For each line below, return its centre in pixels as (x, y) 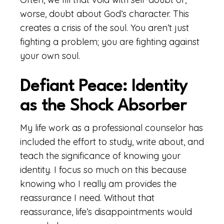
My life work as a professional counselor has (111, 128)
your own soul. (50, 56)
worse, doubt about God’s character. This (104, 14)
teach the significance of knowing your (100, 156)
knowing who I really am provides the (98, 184)
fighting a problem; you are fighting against (110, 42)
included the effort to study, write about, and (112, 142)
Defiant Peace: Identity (104, 87)
